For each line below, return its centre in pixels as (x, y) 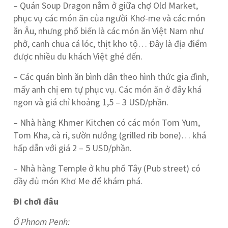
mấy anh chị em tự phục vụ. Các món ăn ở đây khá (108, 89)
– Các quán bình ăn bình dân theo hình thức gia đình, (111, 77)
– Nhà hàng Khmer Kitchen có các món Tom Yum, (107, 122)
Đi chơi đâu (36, 201)
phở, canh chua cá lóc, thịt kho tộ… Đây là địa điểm (110, 44)
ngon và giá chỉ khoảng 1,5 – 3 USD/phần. (91, 102)
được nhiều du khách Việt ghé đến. (78, 56)
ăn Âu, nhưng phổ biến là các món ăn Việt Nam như (109, 31)
